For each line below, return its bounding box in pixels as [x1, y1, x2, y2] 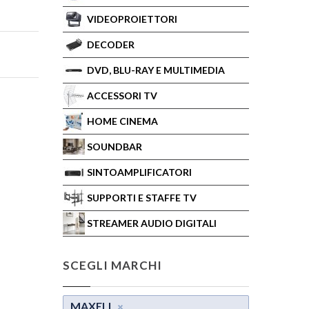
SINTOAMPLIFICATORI [87, 166, 192, 178]
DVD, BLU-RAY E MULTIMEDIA [87, 64, 225, 76]
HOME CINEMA [87, 115, 158, 127]
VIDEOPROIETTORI [87, 13, 177, 25]
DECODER [87, 39, 134, 50]
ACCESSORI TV [87, 90, 157, 101]
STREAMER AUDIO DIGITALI [87, 217, 217, 229]
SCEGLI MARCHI [63, 258, 163, 272]
